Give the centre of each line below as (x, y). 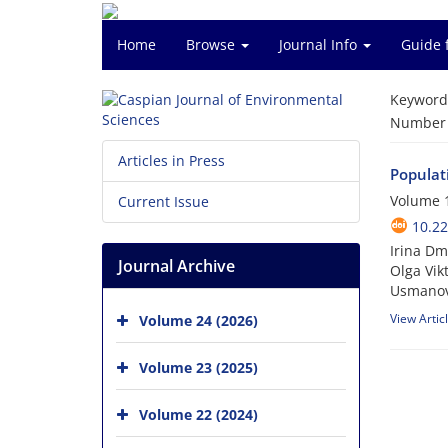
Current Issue (163, 201)
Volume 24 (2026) (198, 320)
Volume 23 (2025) (198, 367)
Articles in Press (171, 160)
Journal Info (320, 44)
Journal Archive (176, 266)
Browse (212, 44)
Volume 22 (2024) (198, 414)
